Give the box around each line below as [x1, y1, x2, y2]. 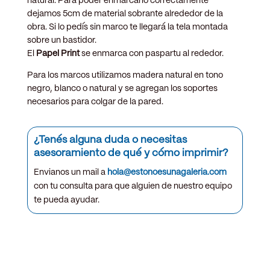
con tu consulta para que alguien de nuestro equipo [33, 181, 232, 190]
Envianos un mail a [33, 168, 107, 177]
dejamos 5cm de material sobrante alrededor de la [27, 9, 223, 18]
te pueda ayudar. [33, 195, 99, 204]
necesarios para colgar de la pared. [27, 97, 163, 106]
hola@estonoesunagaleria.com [107, 168, 227, 177]
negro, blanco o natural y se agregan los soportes [27, 84, 218, 93]
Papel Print [36, 49, 81, 58]
